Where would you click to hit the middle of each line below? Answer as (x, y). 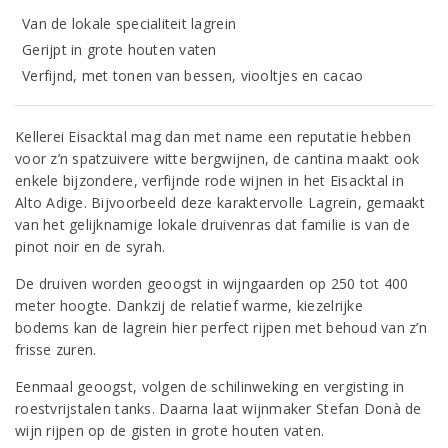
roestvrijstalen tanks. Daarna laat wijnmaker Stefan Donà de (218, 408)
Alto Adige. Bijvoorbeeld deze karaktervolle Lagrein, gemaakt (220, 202)
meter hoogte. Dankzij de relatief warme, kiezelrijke (189, 305)
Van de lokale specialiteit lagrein (129, 23)
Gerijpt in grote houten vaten (119, 49)
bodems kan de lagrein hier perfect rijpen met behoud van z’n (221, 327)
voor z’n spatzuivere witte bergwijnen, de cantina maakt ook (217, 158)
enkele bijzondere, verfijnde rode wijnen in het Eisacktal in (209, 180)
